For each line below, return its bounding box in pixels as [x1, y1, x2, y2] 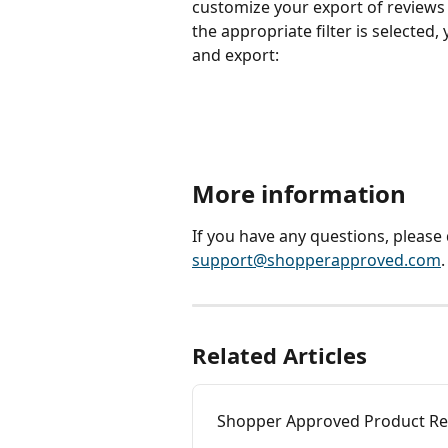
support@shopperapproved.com [192, 248, 441, 271]
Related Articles [192, 339, 367, 370]
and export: [192, 44, 279, 67]
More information [192, 176, 406, 210]
